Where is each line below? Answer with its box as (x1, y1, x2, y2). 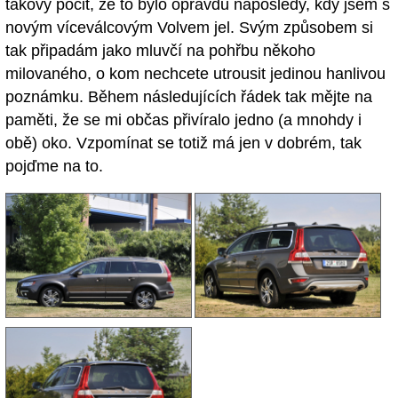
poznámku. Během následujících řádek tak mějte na (5, 88, 372, 107)
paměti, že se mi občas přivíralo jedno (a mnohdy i (5, 111, 362, 130)
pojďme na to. (5, 157, 103, 176)
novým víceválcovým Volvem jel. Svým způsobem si (5, 19, 373, 37)
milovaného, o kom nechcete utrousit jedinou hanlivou (5, 65, 386, 84)
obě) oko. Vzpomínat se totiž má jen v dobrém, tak (5, 134, 362, 153)
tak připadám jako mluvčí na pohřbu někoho (5, 42, 315, 60)
